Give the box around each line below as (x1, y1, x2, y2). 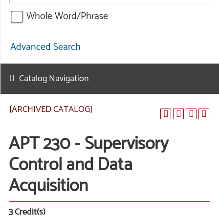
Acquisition (9, 172, 88, 200)
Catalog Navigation (19, 71, 89, 86)
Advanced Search (10, 39, 81, 55)
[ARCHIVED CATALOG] (9, 102, 92, 117)
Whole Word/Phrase (26, 8, 108, 24)
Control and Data (9, 151, 132, 179)
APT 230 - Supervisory (9, 130, 168, 158)
